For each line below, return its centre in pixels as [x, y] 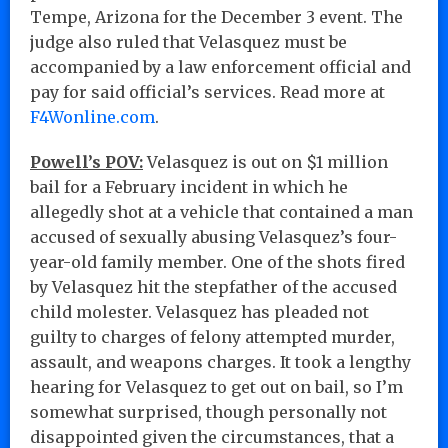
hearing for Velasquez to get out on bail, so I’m [216, 386]
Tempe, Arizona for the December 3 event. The [216, 16]
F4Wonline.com [92, 116]
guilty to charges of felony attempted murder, [212, 336]
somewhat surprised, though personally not [208, 411]
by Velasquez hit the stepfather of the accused [213, 286]
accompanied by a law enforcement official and [220, 66]
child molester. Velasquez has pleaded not [199, 311]
